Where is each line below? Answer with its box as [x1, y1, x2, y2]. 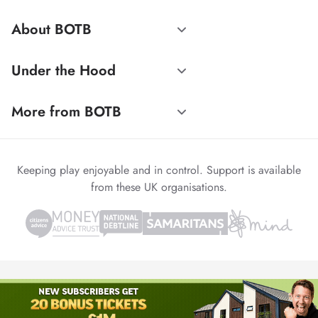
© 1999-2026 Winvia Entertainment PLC [85, 294, 232, 307]
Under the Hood [11, 60, 116, 82]
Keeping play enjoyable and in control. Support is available [17, 162, 301, 179]
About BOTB [11, 18, 92, 40]
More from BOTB [11, 102, 121, 123]
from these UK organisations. [91, 179, 227, 196]
